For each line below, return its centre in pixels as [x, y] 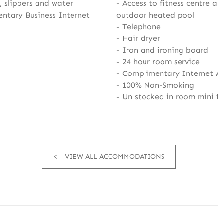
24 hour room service [161, 62]
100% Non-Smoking [158, 85]
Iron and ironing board [165, 50]
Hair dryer [141, 38]
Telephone [141, 27]
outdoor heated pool [155, 15]
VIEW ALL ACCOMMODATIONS [114, 156]
